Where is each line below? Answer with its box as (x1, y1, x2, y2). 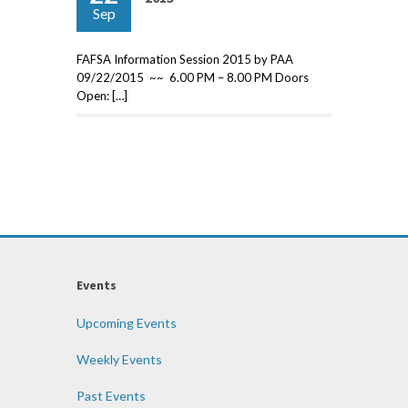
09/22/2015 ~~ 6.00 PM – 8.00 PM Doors (76, 69, 309, 85)
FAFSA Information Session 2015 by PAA (76, 51, 293, 66)
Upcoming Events (76, 314, 177, 331)
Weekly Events (76, 351, 162, 367)
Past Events (76, 387, 146, 403)
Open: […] (76, 87, 127, 103)
